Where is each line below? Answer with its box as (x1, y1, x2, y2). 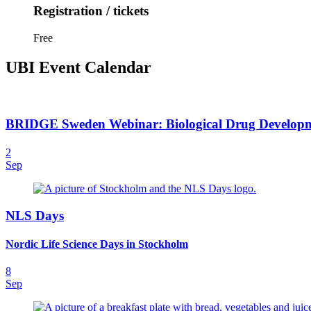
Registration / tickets (33, 3, 149, 19)
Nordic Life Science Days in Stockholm (6, 237, 188, 250)
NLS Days (6, 208, 64, 223)
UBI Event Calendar (6, 58, 151, 76)
